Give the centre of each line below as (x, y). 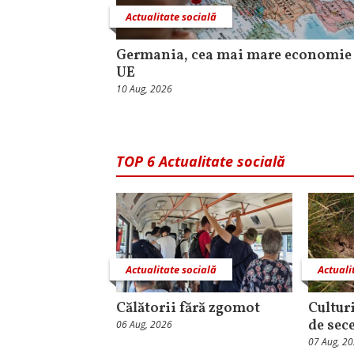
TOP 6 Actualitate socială (201, 162)
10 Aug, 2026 (144, 89)
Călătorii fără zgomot (188, 309)
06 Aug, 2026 (144, 325)
